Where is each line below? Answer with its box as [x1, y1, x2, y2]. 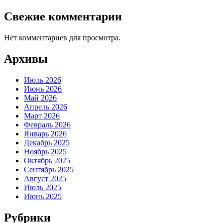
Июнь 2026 [24, 84, 62, 93]
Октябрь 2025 [24, 156, 70, 165]
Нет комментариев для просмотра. [4, 33, 120, 42]
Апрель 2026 [24, 102, 67, 111]
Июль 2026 [24, 75, 61, 84]
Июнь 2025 [24, 192, 62, 201]
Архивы [4, 52, 48, 65]
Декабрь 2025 [24, 138, 70, 147]
